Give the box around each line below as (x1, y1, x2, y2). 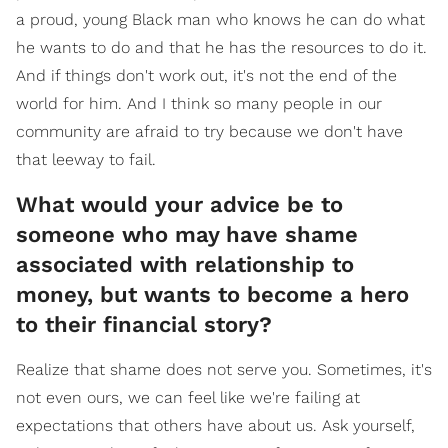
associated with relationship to (16, 252, 354, 278)
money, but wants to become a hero (16, 282, 409, 308)
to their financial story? (16, 312, 272, 338)
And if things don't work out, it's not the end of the (16, 66, 397, 86)
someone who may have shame (16, 222, 358, 248)
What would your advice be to (16, 192, 343, 218)
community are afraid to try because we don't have (16, 122, 403, 142)
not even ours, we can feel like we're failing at (16, 388, 360, 408)
